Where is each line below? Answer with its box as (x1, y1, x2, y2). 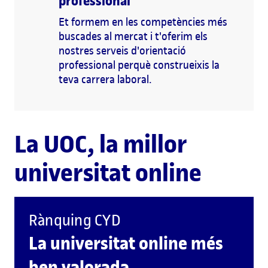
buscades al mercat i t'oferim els (59, 29, 208, 43)
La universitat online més (29, 231, 223, 255)
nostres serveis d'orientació (59, 43, 186, 57)
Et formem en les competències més (59, 14, 227, 29)
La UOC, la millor (14, 128, 187, 160)
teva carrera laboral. (59, 72, 151, 86)
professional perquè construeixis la (59, 57, 220, 72)
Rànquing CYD (29, 210, 121, 230)
